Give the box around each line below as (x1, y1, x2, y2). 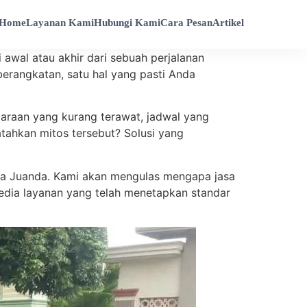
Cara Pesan (160, 16, 212, 28)
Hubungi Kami (94, 16, 160, 28)
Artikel (212, 16, 244, 28)
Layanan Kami (26, 16, 94, 28)
